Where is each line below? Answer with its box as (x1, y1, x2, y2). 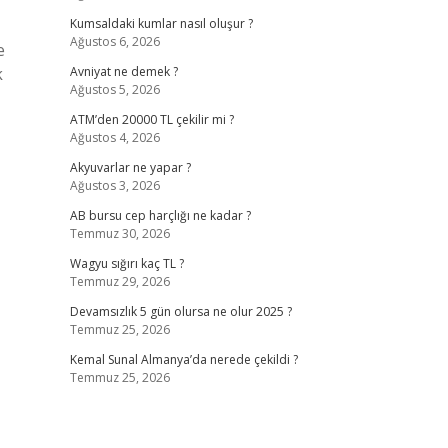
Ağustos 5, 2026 (69, 81, 160, 98)
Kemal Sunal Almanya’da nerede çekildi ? (69, 351, 298, 368)
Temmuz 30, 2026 (69, 225, 170, 242)
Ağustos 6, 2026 (69, 33, 160, 50)
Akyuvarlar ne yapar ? (69, 159, 191, 176)
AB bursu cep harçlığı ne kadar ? (69, 207, 251, 224)
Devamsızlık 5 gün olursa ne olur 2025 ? (69, 303, 292, 320)
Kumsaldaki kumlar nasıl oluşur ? (69, 15, 253, 32)
